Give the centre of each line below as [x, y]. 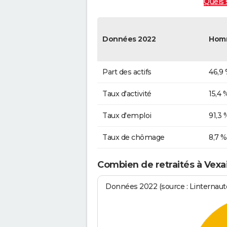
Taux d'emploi [127, 115]
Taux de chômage [134, 137]
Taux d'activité [127, 93]
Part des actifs [127, 72]
